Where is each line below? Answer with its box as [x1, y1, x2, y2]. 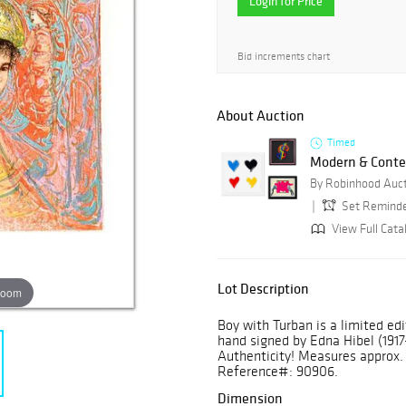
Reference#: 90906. [217, 362, 338, 381]
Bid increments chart [237, 50, 330, 63]
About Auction [217, 106, 304, 125]
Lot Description [217, 279, 309, 298]
